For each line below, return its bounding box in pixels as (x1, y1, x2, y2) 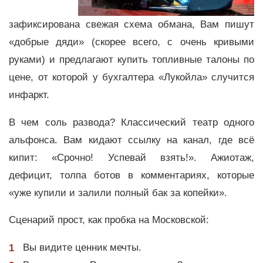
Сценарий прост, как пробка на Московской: (9, 214, 209, 226)
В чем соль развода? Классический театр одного (9, 116, 254, 128)
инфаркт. (9, 89, 49, 100)
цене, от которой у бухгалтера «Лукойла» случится (9, 71, 254, 83)
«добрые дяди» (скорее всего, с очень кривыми (9, 36, 254, 48)
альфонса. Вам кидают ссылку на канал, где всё (9, 134, 254, 146)
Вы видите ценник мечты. (23, 242, 141, 254)
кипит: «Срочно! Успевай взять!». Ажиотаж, (9, 151, 254, 163)
